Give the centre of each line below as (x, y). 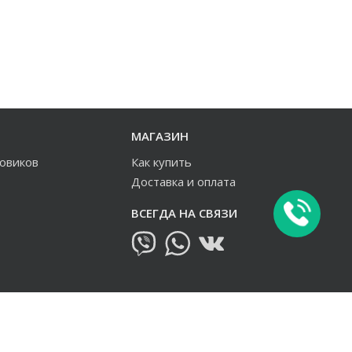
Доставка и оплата (183, 181)
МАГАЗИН (160, 136)
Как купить (161, 162)
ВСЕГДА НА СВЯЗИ (184, 213)
